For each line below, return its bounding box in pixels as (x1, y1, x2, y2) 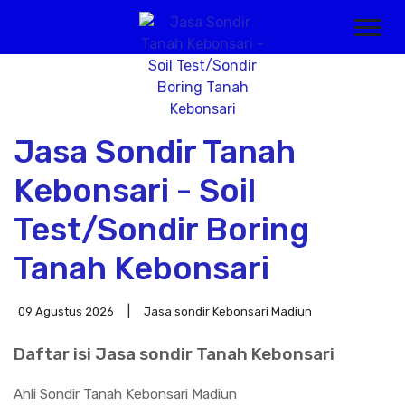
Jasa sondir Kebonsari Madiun (144, 305, 312, 318)
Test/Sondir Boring (14, 210, 309, 249)
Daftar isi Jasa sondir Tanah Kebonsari (14, 344, 334, 364)
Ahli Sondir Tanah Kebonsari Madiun (14, 386, 237, 402)
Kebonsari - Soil (14, 171, 256, 210)
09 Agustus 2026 (18, 305, 114, 318)
